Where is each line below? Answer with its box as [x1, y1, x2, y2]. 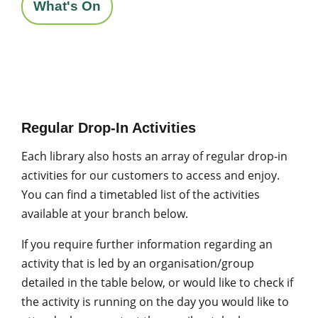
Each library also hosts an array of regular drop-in [21, 148, 287, 164]
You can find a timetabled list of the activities [21, 187, 260, 202]
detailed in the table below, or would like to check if [21, 275, 293, 290]
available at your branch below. [21, 206, 188, 221]
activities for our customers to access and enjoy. [21, 168, 280, 183]
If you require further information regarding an [21, 236, 273, 252]
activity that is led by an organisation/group [21, 256, 254, 271]
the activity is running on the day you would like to [21, 294, 289, 309]
